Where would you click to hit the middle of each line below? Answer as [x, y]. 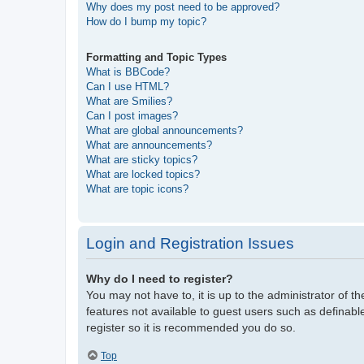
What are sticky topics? [142, 160]
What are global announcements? [165, 131]
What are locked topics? [143, 175]
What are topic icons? [137, 189]
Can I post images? [132, 116]
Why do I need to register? [160, 279]
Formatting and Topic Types [156, 58]
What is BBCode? [128, 72]
